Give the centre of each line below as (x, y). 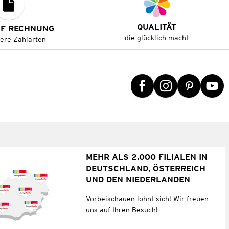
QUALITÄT (157, 27)
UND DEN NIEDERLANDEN (138, 179)
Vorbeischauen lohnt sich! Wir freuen (147, 199)
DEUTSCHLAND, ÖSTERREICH (145, 168)
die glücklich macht (157, 38)
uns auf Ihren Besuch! (122, 209)
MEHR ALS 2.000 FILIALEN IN (146, 157)
